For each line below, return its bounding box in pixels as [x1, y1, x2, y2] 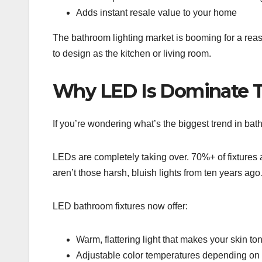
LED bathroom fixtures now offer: [53, 201, 188, 212]
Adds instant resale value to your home [76, 7, 237, 18]
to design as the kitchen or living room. [53, 48, 211, 58]
